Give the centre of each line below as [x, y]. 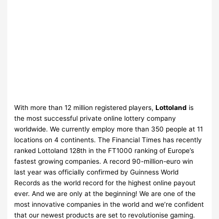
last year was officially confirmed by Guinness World [97, 172]
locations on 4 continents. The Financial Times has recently [108, 140]
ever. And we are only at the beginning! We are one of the [105, 193]
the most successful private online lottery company [95, 118]
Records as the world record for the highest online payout [105, 183]
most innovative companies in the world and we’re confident [109, 204]
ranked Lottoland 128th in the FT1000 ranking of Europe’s [104, 150]
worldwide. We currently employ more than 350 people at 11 [109, 129]
